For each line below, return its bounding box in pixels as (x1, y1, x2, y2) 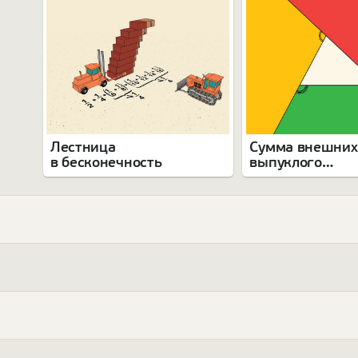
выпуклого (249, 153, 322, 172)
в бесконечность (50, 153, 162, 172)
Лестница (50, 138, 116, 157)
